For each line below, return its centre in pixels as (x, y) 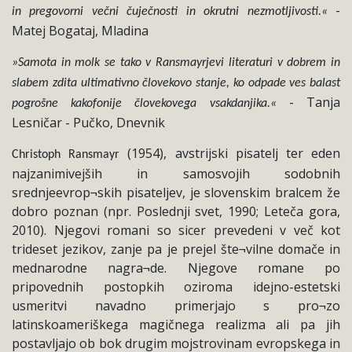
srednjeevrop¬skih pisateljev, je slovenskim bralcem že (176, 192)
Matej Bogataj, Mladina (80, 30)
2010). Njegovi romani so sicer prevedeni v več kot (176, 230)
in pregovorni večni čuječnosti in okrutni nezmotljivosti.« (174, 11)
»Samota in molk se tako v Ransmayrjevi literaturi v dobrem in (176, 62)
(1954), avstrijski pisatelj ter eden (230, 153)
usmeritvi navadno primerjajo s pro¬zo (176, 305)
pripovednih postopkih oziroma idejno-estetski (176, 286)
